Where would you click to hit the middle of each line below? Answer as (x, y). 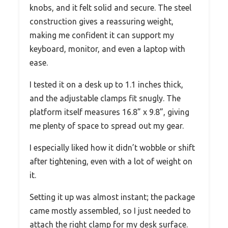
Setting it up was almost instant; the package (112, 197)
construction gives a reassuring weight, (102, 22)
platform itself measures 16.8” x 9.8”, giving (109, 112)
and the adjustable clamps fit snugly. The (105, 98)
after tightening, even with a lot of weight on (111, 162)
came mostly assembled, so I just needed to (110, 211)
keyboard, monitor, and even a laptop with (107, 49)
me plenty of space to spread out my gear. (107, 126)
